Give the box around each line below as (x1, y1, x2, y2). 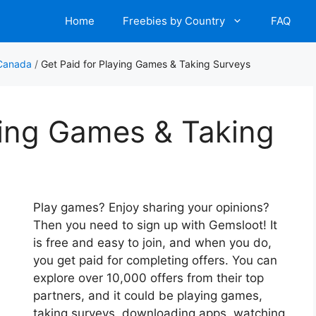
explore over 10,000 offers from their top (32, 271, 264, 285)
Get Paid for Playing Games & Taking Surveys (41, 58, 250, 70)
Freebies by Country (123, 14, 225, 28)
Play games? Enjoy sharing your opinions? (32, 200, 269, 214)
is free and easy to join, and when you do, (32, 236, 272, 250)
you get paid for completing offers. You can (32, 253, 277, 267)
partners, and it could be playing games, (32, 288, 262, 303)
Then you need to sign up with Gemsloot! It (32, 218, 277, 232)
